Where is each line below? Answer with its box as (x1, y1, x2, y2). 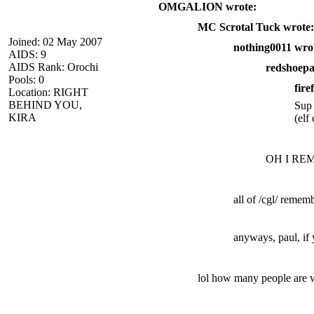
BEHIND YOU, (8, 98, 82, 111)
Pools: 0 (8, 73, 44, 86)
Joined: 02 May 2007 (8, 35, 102, 48)
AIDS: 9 (8, 48, 46, 60)
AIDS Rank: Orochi (8, 60, 98, 73)
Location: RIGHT (8, 86, 88, 98)
